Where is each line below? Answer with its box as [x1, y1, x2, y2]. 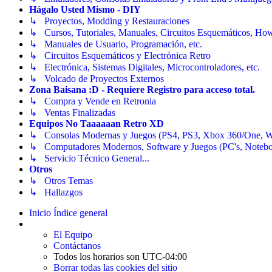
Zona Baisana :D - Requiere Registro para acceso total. [29, 84, 255, 95]
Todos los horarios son [53, 251, 142, 262]
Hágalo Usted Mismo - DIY [29, 4, 141, 15]
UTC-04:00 [142, 251, 187, 262]
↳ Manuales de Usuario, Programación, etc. [29, 39, 202, 50]
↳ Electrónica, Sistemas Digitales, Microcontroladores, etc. [29, 62, 260, 73]
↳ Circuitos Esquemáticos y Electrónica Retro [29, 50, 211, 61]
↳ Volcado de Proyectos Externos [29, 73, 164, 84]
